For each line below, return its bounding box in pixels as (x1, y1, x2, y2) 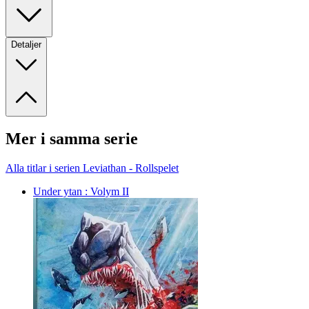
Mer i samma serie (6, 130, 138, 148)
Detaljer (11, 39, 41, 50)
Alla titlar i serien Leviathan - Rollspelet (6, 162, 179, 175)
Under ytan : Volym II (33, 186, 129, 198)
